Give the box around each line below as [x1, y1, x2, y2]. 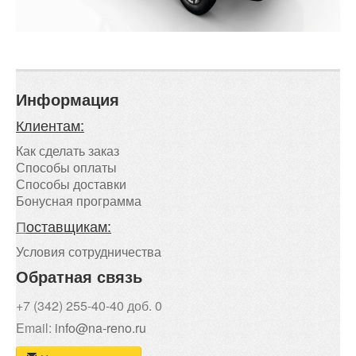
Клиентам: [16, 114, 84, 135]
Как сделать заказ [16, 141, 119, 160]
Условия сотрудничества [16, 242, 161, 261]
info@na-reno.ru [55, 319, 146, 337]
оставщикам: [26, 215, 111, 236]
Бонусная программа [16, 192, 141, 210]
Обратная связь [16, 265, 142, 288]
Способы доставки [16, 175, 126, 193]
